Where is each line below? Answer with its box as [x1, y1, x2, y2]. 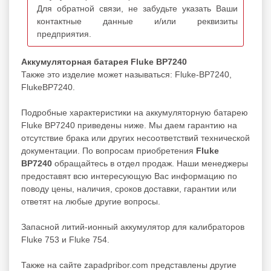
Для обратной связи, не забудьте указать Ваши [37, 3, 238, 13]
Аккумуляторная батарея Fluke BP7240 [21, 56, 187, 67]
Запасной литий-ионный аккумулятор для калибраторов [21, 221, 244, 232]
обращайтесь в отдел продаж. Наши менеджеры [52, 158, 248, 168]
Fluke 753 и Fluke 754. [21, 234, 109, 244]
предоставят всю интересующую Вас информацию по [21, 171, 237, 181]
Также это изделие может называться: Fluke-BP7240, [21, 69, 232, 79]
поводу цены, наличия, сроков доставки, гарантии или [21, 183, 237, 194]
